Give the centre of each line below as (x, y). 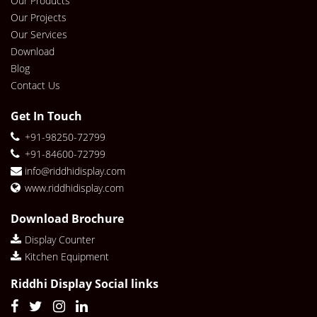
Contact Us (35, 85)
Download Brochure (67, 219)
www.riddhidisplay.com (74, 188)
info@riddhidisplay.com (75, 171)
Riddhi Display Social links (85, 284)
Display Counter (60, 240)
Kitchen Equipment (67, 257)
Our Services (39, 34)
